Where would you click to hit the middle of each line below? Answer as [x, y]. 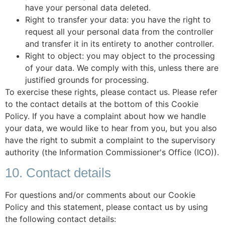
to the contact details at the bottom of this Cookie [102, 104]
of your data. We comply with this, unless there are [122, 68]
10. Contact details [58, 173]
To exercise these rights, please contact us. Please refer [111, 92]
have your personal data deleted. [88, 7]
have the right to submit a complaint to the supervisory [110, 140]
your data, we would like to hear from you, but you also [111, 128]
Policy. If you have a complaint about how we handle [105, 116]
